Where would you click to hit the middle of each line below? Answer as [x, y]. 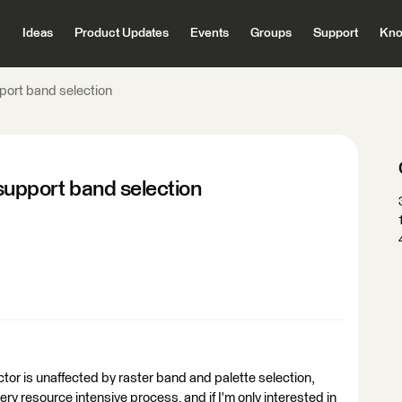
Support [335, 33]
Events [209, 33]
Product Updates [121, 33]
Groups [271, 33]
